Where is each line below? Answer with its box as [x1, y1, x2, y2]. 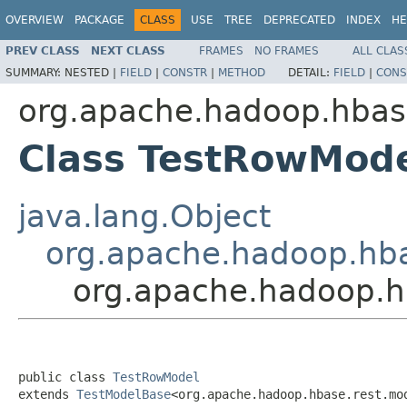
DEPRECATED [263, 14, 335, 26]
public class [18, 369, 113, 384]
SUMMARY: [5, 65, 65, 79]
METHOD [218, 65, 265, 79]
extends [18, 386, 76, 402]
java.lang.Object [18, 197, 271, 234]
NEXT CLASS [91, 44, 165, 57]
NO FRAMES [254, 44, 319, 57]
